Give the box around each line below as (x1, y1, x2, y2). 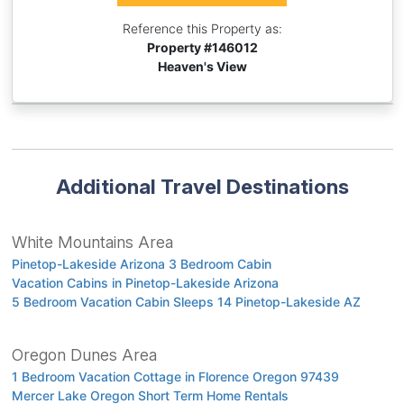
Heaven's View (157, 59, 247, 75)
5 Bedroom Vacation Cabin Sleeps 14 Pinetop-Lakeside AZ (11, 294, 361, 310)
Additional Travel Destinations (55, 174, 349, 199)
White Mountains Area (11, 233, 173, 252)
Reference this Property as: (122, 21, 282, 37)
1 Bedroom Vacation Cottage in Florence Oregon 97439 (11, 369, 339, 385)
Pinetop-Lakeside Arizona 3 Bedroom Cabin (11, 256, 271, 272)
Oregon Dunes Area (11, 345, 157, 365)
